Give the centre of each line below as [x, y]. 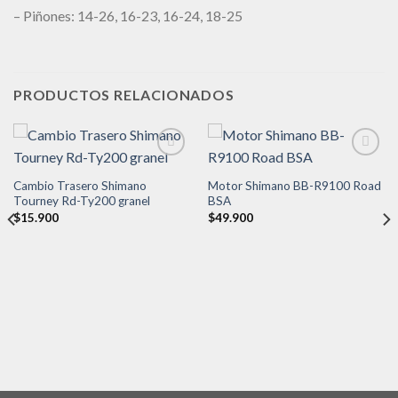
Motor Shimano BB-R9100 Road [294, 186]
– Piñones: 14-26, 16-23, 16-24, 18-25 [128, 16]
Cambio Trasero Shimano [80, 186]
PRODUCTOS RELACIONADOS [124, 95]
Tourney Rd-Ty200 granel [81, 201]
